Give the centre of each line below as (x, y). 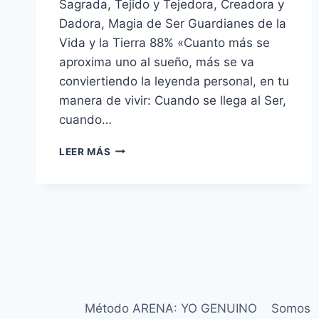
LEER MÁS (85, 151)
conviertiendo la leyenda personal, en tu (174, 81)
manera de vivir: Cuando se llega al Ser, (173, 100)
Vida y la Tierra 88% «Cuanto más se (164, 42)
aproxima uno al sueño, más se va (157, 62)
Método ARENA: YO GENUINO (171, 308)
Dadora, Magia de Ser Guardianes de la (173, 23)
